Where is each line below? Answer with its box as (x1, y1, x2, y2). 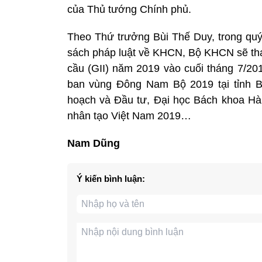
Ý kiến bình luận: (76, 173, 145, 184)
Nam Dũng (67, 137, 120, 149)
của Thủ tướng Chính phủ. (67, 3, 191, 15)
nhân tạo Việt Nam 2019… (67, 109, 191, 122)
